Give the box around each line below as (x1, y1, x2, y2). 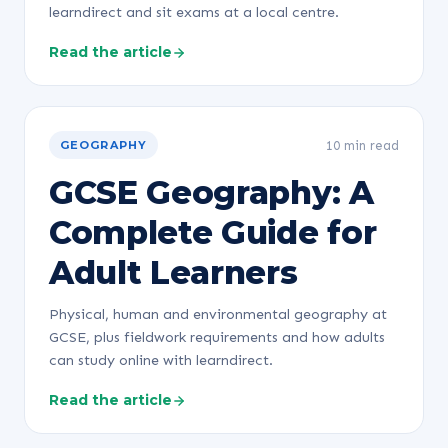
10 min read (326, 137, 399, 153)
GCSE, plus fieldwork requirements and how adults (49, 328, 385, 346)
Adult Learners (49, 253, 298, 292)
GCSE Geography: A (49, 173, 374, 212)
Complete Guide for (49, 213, 377, 252)
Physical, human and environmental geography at (49, 305, 387, 323)
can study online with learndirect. (49, 351, 273, 369)
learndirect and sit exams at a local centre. (49, 3, 339, 21)
